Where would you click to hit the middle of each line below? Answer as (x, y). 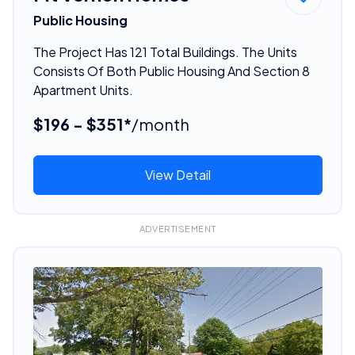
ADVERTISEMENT (177, 229)
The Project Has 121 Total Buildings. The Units (165, 52)
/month (160, 124)
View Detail (177, 174)
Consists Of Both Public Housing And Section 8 (171, 71)
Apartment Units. (83, 90)
